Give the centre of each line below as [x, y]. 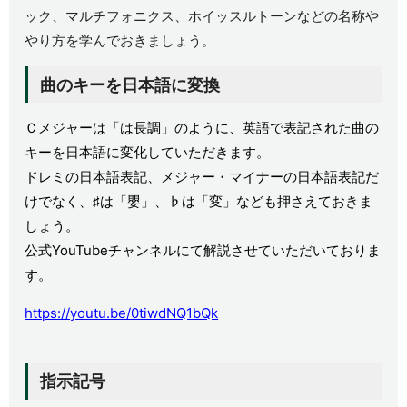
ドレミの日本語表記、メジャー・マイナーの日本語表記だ [202, 177]
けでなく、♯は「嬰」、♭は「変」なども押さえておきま [199, 202]
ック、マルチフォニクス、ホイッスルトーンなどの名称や [202, 16]
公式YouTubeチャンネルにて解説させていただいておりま [203, 251]
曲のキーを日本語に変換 [129, 84]
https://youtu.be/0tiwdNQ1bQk [122, 313]
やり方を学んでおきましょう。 [120, 41]
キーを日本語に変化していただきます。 [148, 153]
